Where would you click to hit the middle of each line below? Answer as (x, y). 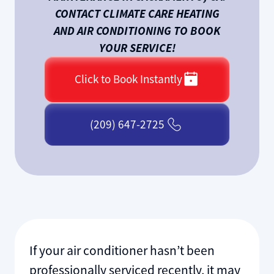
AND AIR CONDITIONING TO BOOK (137, 30)
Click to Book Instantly (128, 79)
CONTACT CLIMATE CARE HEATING (137, 13)
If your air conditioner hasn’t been (122, 251)
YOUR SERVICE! (137, 47)
